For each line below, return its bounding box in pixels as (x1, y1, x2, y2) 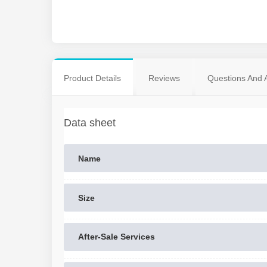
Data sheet (64, 117, 116, 129)
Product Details (64, 73, 121, 83)
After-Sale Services (78, 232, 155, 242)
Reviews (148, 73, 180, 83)
